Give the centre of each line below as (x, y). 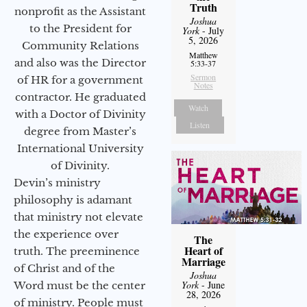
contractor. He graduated (80, 97)
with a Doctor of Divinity (80, 114)
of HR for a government (80, 80)
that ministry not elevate (78, 217)
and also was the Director (80, 63)
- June (212, 285)
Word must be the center (79, 286)
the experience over (66, 234)
